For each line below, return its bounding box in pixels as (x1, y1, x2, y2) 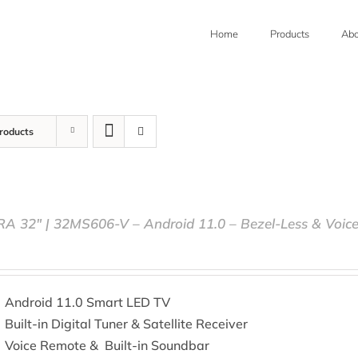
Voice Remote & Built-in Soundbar (5, 337, 210, 353)
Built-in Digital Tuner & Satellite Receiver (5, 316, 249, 332)
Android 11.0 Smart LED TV (5, 294, 171, 310)
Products (270, 27, 309, 42)
